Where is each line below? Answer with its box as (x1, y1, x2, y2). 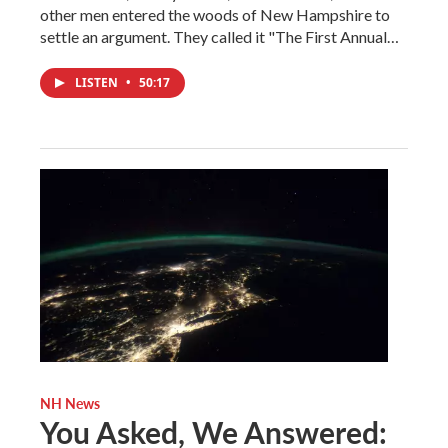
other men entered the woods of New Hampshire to (40, 4, 390, 24)
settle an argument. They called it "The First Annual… (40, 26, 399, 46)
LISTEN (75, 73, 121, 91)
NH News (40, 393, 100, 414)
